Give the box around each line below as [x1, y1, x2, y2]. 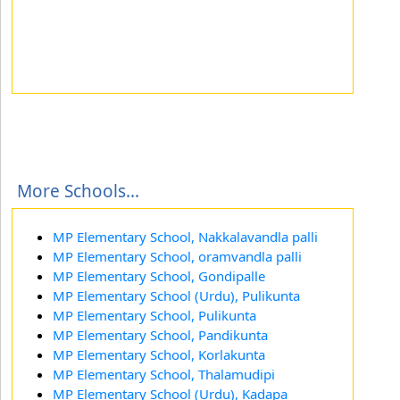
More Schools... [17, 179, 139, 203]
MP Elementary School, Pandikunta [53, 325, 268, 344]
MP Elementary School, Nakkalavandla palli [53, 227, 318, 246]
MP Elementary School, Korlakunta [53, 345, 265, 363]
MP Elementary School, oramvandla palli [53, 246, 302, 265]
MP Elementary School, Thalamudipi [53, 364, 275, 383]
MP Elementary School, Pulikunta [53, 305, 256, 324]
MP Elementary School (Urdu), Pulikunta [53, 286, 300, 304]
